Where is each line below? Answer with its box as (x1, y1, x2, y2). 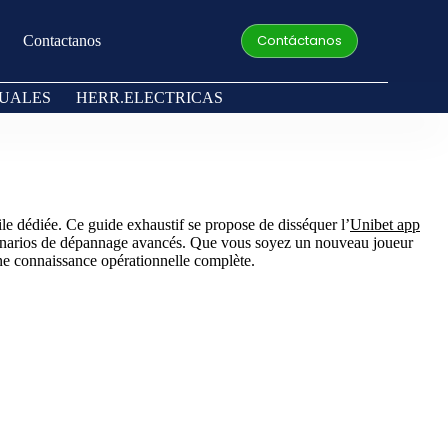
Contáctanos (257, 31, 342, 50)
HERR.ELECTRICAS (76, 89, 223, 106)
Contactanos (23, 32, 101, 49)
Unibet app (350, 216, 420, 233)
